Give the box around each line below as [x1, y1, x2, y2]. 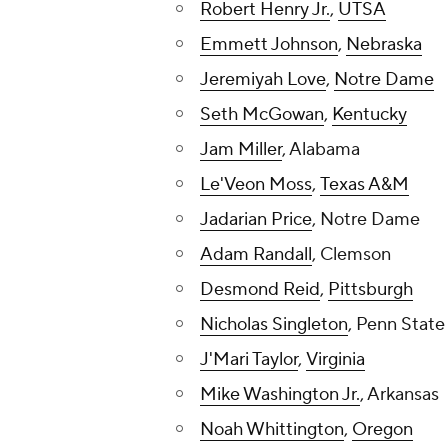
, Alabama [282, 138, 360, 162]
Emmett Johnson [200, 33, 338, 57]
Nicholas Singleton [200, 313, 348, 337]
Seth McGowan [200, 103, 324, 127]
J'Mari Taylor [200, 348, 298, 372]
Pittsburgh [328, 278, 413, 302]
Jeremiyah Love [200, 68, 326, 92]
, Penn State [348, 313, 445, 337]
